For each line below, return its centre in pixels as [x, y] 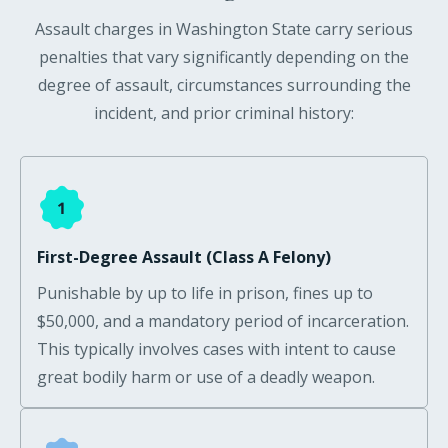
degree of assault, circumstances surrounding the [224, 84]
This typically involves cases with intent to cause [216, 348]
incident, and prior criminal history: [224, 112]
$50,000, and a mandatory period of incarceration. [223, 320]
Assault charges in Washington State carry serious [224, 28]
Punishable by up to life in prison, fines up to [205, 292]
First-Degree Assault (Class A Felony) [184, 256]
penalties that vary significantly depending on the [224, 56]
